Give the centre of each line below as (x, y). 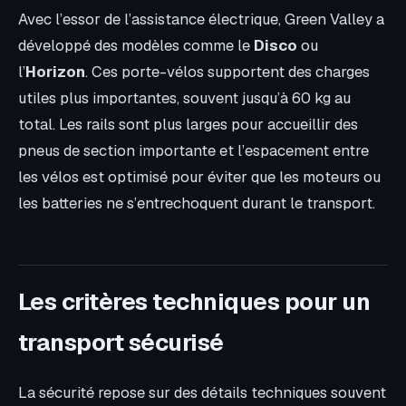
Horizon (55, 71)
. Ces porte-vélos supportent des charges (227, 71)
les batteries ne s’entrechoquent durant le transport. (197, 203)
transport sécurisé (121, 343)
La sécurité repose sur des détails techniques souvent (202, 393)
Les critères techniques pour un (194, 302)
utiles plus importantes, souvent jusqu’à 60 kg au (184, 97)
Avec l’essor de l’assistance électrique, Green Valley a (201, 19)
